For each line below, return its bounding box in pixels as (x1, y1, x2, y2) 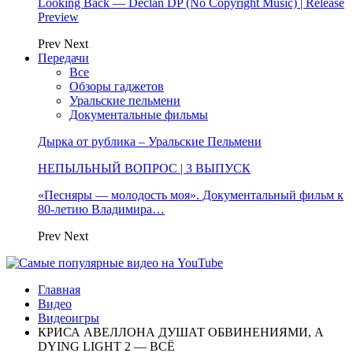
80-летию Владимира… (38, 203, 165, 216)
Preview (38, 10, 79, 24)
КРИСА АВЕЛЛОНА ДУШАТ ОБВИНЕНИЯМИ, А (38, 325, 324, 339)
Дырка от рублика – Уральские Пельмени (38, 135, 262, 148)
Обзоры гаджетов (69, 80, 164, 93)
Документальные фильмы (69, 108, 208, 121)
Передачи (38, 51, 89, 65)
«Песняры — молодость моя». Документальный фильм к (38, 188, 344, 202)
